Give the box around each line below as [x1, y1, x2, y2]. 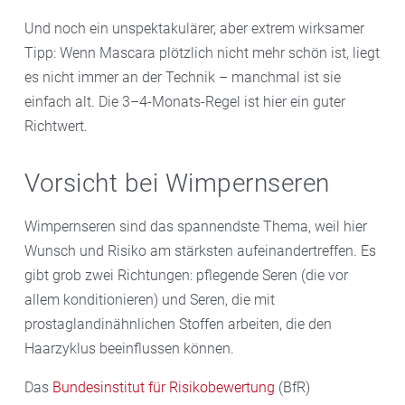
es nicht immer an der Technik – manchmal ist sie [24, 68, 341, 86]
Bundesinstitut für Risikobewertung [52, 378, 275, 396]
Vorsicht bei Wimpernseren [24, 167, 330, 198]
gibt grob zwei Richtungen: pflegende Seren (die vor [24, 266, 348, 284]
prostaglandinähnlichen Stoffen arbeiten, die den [24, 315, 332, 333]
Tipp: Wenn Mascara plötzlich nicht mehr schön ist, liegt [24, 43, 380, 61]
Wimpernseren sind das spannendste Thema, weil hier [24, 217, 367, 235]
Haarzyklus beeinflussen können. [24, 339, 234, 357]
